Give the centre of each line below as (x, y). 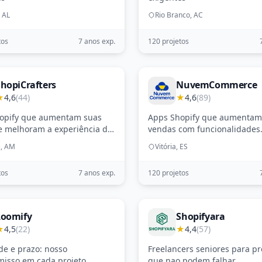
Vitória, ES (172, 146)
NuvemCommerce (217, 85)
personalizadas (178, 141)
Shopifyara (201, 216)
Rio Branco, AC (179, 15)
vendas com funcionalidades (204, 129)
